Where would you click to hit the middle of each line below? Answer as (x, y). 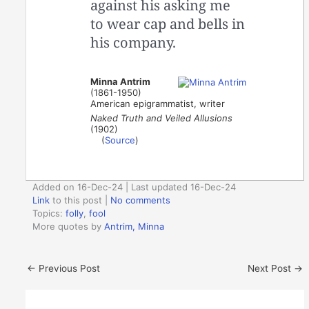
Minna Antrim (121, 81)
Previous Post (68, 268)
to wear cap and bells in (168, 23)
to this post (76, 200)
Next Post (270, 268)
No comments (141, 200)
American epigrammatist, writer (158, 103)
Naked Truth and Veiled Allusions (162, 118)
